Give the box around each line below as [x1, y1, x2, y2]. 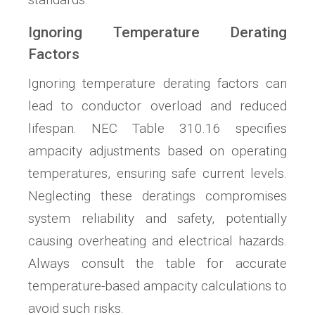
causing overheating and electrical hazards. [28, 232, 287, 249]
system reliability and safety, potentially [28, 210, 287, 226]
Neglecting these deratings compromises [28, 187, 287, 204]
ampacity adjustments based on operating [28, 142, 287, 159]
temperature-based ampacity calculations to [28, 277, 287, 294]
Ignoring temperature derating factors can [28, 75, 287, 91]
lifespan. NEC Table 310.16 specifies [28, 120, 287, 136]
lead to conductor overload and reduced [28, 97, 287, 114]
